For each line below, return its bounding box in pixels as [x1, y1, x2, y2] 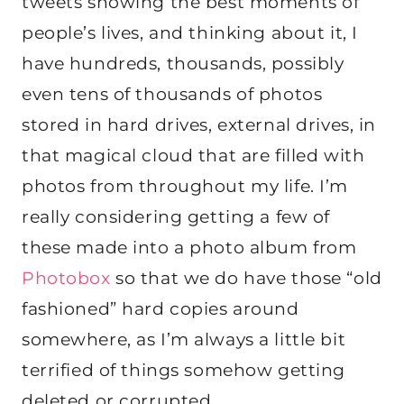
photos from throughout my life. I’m [22, 176, 348, 197]
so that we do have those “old [110, 268, 382, 289]
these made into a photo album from [22, 237, 357, 259]
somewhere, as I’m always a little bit [22, 329, 346, 351]
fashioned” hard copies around [22, 298, 299, 320]
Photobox [22, 268, 111, 289]
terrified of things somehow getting [22, 360, 345, 381]
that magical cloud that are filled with [22, 145, 365, 167]
